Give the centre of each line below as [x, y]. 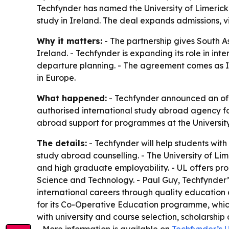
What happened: [72, 98]
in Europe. [56, 78]
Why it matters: [70, 41]
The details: [62, 143]
